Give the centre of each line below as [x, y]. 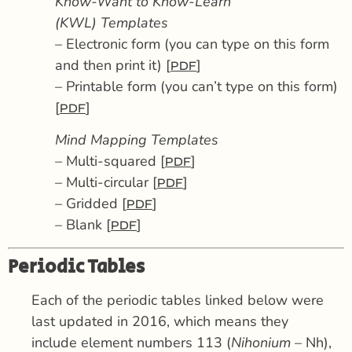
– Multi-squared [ [110, 161]
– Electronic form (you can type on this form [192, 44]
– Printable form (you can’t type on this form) [196, 87]
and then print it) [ [113, 66]
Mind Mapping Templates [137, 140]
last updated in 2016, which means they [160, 321]
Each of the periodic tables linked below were [178, 300]
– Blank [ [83, 225]
